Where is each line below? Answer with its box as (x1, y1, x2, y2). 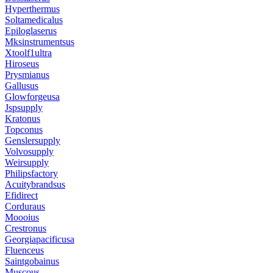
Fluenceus (5, 245, 44, 256)
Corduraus (5, 201, 45, 212)
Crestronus (5, 223, 46, 234)
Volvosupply (5, 146, 54, 157)
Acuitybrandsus (5, 179, 65, 190)
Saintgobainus (5, 256, 59, 267)
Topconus (5, 124, 43, 135)
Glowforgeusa (5, 91, 60, 102)
